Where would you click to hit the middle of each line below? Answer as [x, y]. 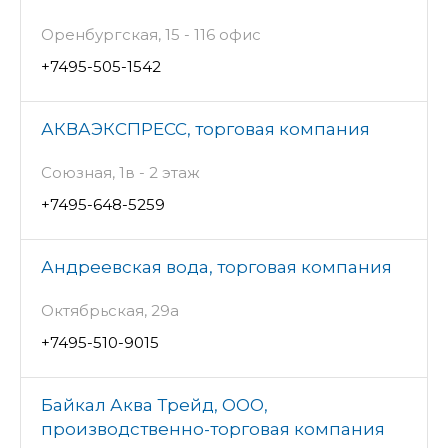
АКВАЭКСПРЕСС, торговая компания [205, 129]
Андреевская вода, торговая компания [216, 267]
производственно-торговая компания [213, 429]
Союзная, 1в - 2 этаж [120, 173]
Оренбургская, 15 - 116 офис [151, 35]
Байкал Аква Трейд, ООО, [154, 405]
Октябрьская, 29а [110, 311]
